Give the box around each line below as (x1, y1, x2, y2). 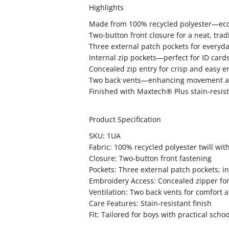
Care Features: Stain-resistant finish (89, 198, 212, 208)
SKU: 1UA (89, 131, 121, 141)
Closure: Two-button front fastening (89, 153, 212, 163)
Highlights (89, 3, 124, 12)
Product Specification (89, 114, 161, 124)
